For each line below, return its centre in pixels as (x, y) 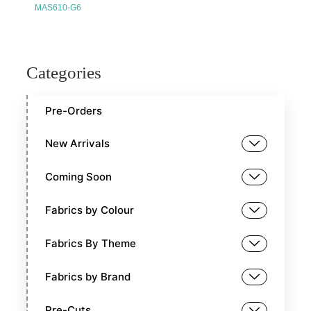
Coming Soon (79, 177)
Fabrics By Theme (91, 244)
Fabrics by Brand (88, 277)
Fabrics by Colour (90, 210)
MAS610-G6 (58, 7)
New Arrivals (78, 144)
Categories (64, 73)
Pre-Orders (74, 111)
